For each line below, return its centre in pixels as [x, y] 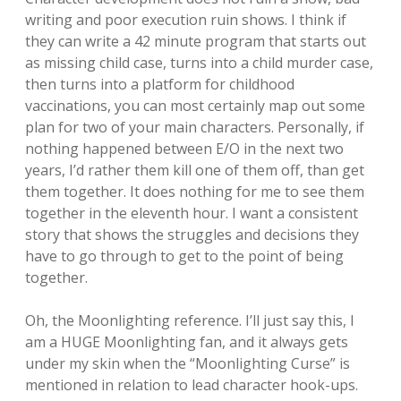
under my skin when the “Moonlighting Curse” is [188, 363]
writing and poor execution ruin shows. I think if [186, 20]
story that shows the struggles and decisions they [192, 235]
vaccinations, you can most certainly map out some [195, 106]
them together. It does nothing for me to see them [195, 192]
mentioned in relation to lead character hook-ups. [192, 385]
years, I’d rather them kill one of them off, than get [195, 170]
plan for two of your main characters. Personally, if [195, 127]
